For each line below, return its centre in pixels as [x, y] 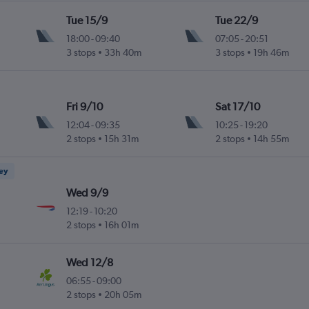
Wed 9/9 [88, 193]
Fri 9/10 [85, 107]
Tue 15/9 [87, 21]
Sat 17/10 [237, 107]
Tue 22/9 [236, 21]
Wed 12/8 [90, 263]
